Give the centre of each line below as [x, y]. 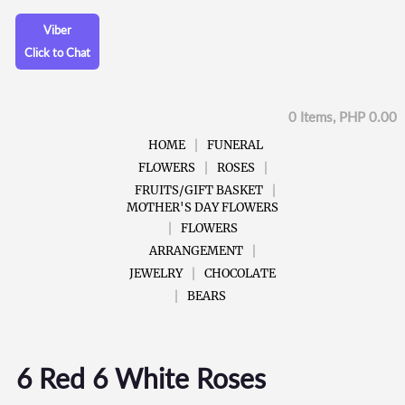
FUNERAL [235, 145]
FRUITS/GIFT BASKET [199, 190]
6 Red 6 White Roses [141, 377]
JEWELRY [156, 273]
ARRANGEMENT [196, 250]
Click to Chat [58, 52]
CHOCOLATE [240, 273]
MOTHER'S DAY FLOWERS [202, 207]
